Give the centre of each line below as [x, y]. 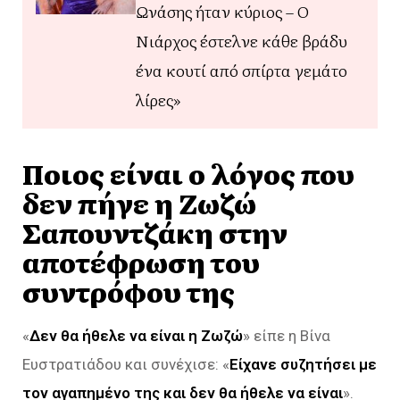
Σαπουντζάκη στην [155, 232]
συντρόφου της [129, 291]
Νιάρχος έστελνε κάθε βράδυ [242, 41]
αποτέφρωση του [141, 261]
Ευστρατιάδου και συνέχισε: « [126, 364]
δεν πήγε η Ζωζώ [139, 202]
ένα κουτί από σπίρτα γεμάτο [242, 70]
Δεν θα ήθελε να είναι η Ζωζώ [136, 335]
